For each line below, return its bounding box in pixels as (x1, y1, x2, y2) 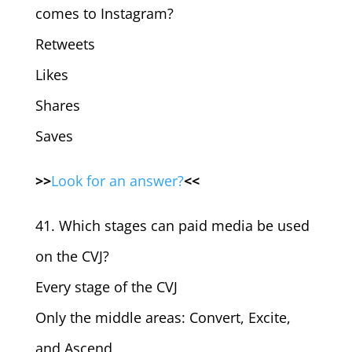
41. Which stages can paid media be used (35, 216, 310, 235)
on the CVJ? (35, 247, 109, 266)
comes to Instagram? (35, 4, 174, 23)
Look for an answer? (50, 171, 184, 190)
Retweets (35, 35, 95, 53)
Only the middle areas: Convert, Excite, (35, 308, 291, 327)
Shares (35, 96, 80, 115)
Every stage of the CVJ (35, 277, 178, 296)
